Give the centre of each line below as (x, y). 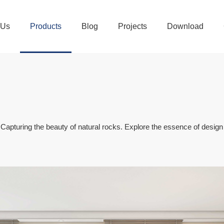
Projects (132, 26)
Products (46, 26)
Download (185, 26)
